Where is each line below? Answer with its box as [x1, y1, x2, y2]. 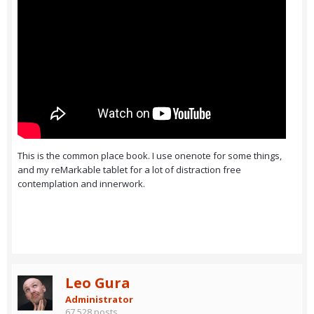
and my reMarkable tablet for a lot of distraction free [18, 163, 241, 176]
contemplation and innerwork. [18, 177, 147, 190]
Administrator [65, 293, 133, 306]
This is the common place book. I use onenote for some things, [18, 149, 282, 162]
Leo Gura [65, 273, 130, 293]
